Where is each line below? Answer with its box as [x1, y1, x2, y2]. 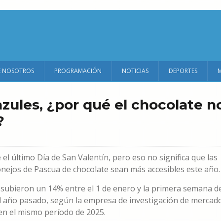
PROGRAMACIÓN [54, 67, 102, 75]
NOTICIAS [122, 67, 148, 75]
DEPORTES [169, 67, 197, 75]
